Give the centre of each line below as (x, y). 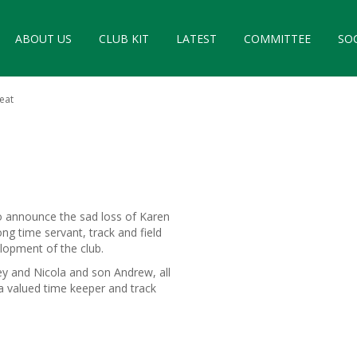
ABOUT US (44, 39)
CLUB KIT (124, 39)
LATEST (197, 39)
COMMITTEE (278, 39)
